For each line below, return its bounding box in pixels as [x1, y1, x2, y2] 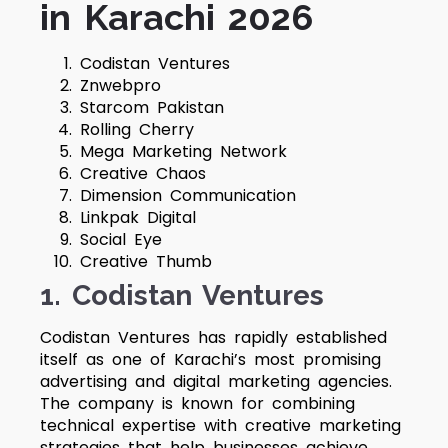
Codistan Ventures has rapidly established [40, 326, 387, 349]
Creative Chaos [80, 162, 206, 185]
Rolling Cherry [80, 118, 194, 141]
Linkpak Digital [80, 206, 196, 229]
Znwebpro [80, 74, 161, 97]
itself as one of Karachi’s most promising [40, 348, 381, 371]
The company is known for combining [40, 392, 355, 415]
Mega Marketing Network [80, 140, 287, 163]
